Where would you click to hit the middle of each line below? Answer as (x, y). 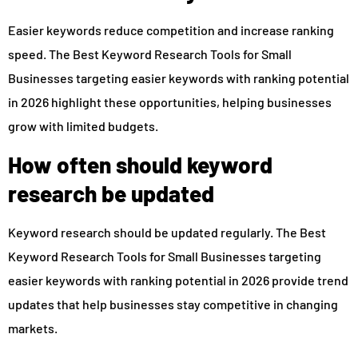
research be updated (111, 193)
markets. (33, 328)
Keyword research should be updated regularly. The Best (167, 232)
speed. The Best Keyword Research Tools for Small (150, 54)
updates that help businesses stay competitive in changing (173, 304)
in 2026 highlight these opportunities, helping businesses (170, 102)
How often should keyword (140, 164)
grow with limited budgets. (83, 126)
